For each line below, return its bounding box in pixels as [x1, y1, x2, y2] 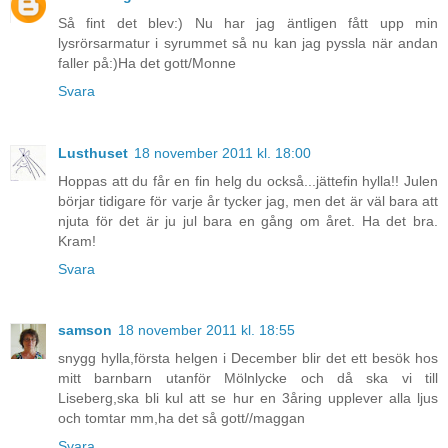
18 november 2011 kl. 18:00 [134, 144, 311, 161]
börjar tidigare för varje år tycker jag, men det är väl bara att [58, 192, 438, 209]
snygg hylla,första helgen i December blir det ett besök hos [58, 350, 438, 367]
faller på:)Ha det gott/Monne [58, 54, 236, 71]
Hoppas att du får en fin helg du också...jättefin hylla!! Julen [58, 172, 438, 189]
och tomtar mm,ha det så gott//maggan [58, 410, 305, 427]
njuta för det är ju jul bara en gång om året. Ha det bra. [58, 212, 438, 229]
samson [58, 322, 112, 339]
